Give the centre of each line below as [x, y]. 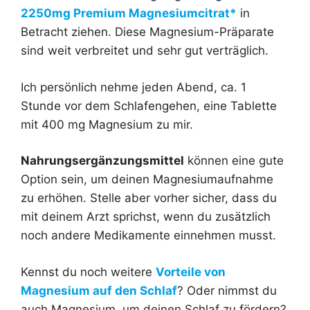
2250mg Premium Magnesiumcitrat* [129, 13]
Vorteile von [191, 272]
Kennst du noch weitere [88, 272]
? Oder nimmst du [227, 290]
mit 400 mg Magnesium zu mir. [107, 124]
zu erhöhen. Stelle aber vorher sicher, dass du [149, 198]
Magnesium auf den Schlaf [99, 290]
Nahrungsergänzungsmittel [102, 161]
